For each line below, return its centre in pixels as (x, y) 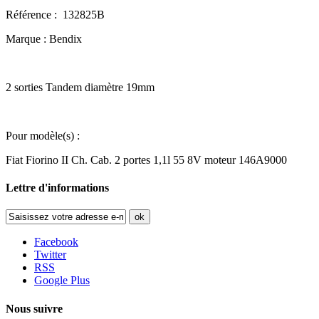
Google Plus (62, 281)
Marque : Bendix (44, 38)
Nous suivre (34, 308)
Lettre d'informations (57, 188)
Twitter (50, 255)
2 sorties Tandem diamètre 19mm (80, 87)
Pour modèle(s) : (43, 135)
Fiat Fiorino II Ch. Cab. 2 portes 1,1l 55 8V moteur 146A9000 (146, 159)
